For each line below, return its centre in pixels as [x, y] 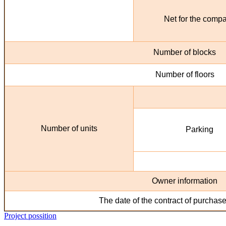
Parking [200, 129]
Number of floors [185, 74]
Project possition [30, 215]
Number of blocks [185, 52]
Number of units [69, 128]
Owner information [185, 181]
